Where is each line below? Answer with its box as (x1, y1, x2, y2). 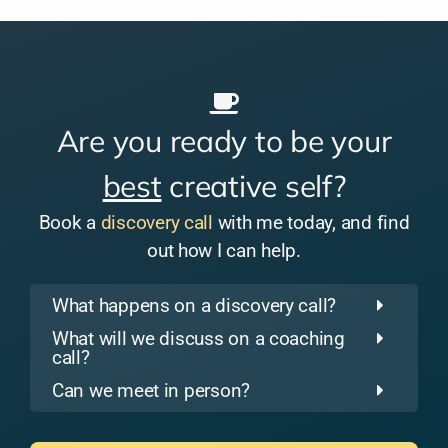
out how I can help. (147, 238, 301, 262)
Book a (38, 210, 101, 234)
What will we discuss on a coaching (52, 326, 345, 350)
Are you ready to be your (56, 121, 392, 160)
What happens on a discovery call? (52, 293, 337, 317)
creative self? (161, 166, 346, 205)
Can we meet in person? (52, 378, 251, 402)
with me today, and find (212, 210, 410, 234)
